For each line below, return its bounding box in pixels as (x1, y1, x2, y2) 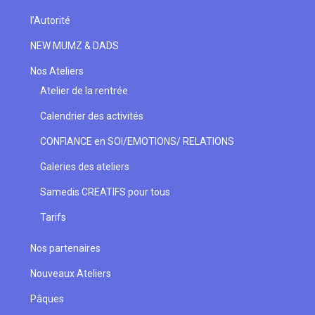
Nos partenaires (30, 243, 101, 254)
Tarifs (39, 212, 66, 223)
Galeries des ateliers (39, 161, 129, 172)
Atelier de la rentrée (39, 85, 128, 96)
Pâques (30, 293, 64, 304)
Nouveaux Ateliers (30, 268, 111, 279)
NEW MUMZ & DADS (30, 40, 119, 51)
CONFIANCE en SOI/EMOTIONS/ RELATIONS (39, 136, 234, 147)
